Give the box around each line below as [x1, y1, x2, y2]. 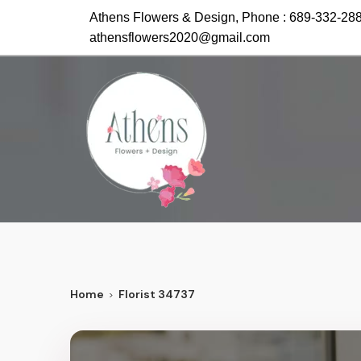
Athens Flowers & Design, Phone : [89, 10, 289, 24]
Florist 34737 [118, 287, 195, 301]
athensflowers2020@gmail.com [89, 31, 270, 44]
